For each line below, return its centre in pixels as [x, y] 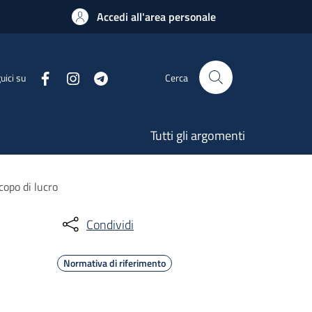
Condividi [110, 224]
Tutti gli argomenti [198, 135]
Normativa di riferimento [115, 263]
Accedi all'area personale [156, 17]
